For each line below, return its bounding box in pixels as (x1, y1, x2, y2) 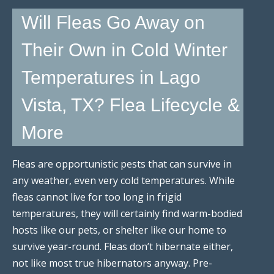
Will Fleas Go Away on (21, 12, 205, 32)
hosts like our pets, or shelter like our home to (12, 223, 226, 237)
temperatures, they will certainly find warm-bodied (12, 206, 242, 220)
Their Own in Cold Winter (21, 39, 228, 60)
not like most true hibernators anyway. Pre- (12, 256, 212, 270)
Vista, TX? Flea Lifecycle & (21, 94, 240, 115)
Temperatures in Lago (21, 67, 201, 87)
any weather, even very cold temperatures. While (12, 173, 235, 187)
